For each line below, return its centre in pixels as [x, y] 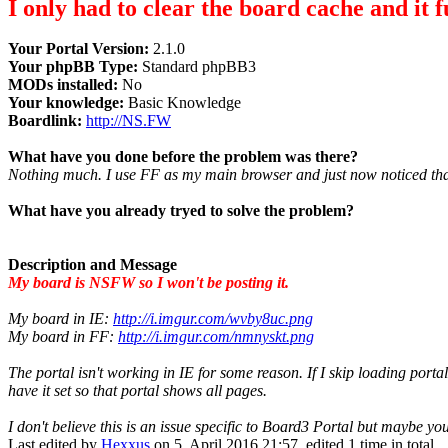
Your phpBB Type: [73, 67]
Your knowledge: [66, 103]
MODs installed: [63, 85]
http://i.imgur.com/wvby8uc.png [213, 319]
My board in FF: [63, 337]
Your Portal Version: [78, 49]
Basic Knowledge [182, 103]
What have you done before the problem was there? [183, 157]
